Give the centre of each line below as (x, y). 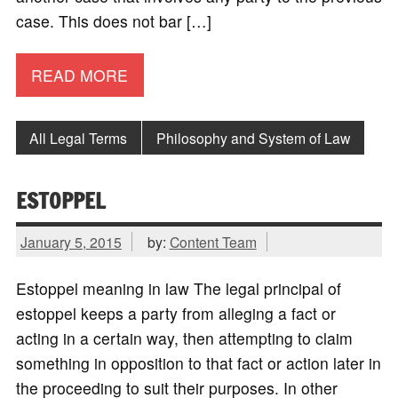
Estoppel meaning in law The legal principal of (178, 288)
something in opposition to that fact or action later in (198, 362)
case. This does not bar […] (113, 21)
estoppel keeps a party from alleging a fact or (175, 313)
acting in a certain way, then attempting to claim (184, 338)
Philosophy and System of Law (254, 137)
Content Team (213, 241)
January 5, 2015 (71, 241)
